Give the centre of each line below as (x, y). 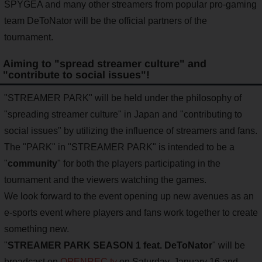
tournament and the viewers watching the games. (105, 180)
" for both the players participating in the (139, 164)
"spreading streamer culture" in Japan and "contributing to (123, 115)
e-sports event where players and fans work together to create (131, 213)
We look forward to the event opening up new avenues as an (129, 196)
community (32, 164)
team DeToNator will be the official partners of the (106, 20)
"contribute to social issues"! (76, 75)
